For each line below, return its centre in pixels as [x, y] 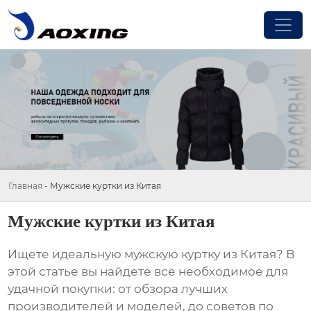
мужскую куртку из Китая [201, 254]
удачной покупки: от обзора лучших [118, 289]
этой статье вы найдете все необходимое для [148, 272]
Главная [25, 186]
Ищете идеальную [66, 254]
